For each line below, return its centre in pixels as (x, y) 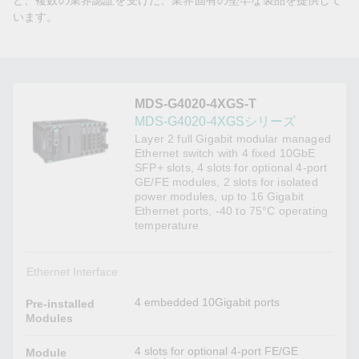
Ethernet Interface (72, 272)
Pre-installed (61, 304)
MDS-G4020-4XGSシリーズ (216, 122)
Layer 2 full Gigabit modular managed (233, 139)
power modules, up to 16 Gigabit (220, 197)
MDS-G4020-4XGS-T (196, 104)
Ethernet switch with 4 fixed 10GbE (225, 153)
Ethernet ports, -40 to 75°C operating (232, 211)
